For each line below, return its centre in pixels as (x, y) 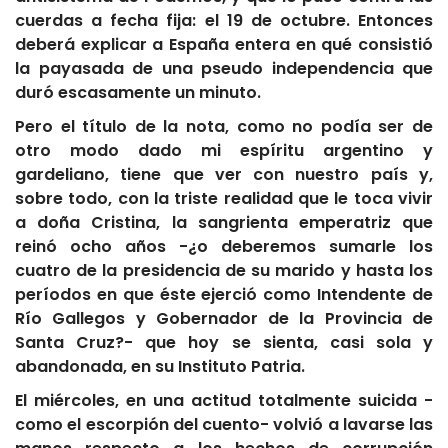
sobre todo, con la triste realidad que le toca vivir (224, 199)
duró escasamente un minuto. (138, 93)
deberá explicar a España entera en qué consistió (224, 45)
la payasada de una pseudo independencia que (224, 69)
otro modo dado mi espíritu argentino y (224, 151)
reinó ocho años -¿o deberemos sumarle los (224, 247)
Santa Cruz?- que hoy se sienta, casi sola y (224, 343)
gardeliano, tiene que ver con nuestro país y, (224, 175)
